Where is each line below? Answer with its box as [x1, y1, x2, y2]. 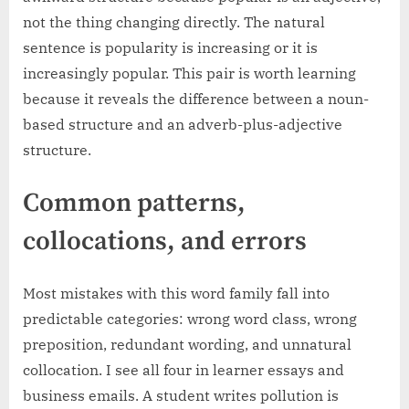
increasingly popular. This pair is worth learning [23, 64, 356, 83]
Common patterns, [23, 187, 246, 221]
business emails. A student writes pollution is [23, 386, 339, 405]
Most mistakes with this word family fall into [23, 284, 330, 303]
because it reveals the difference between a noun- [23, 89, 369, 109]
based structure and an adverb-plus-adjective [23, 115, 342, 134]
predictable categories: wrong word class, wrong [23, 309, 357, 329]
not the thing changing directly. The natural [23, 13, 325, 32]
